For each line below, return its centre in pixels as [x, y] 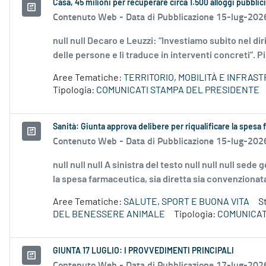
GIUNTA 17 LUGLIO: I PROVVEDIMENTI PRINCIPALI [143, 251]
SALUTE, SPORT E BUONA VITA [186, 202]
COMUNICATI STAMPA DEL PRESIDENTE [178, 91]
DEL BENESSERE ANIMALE [109, 215]
